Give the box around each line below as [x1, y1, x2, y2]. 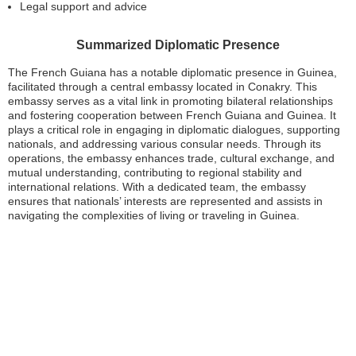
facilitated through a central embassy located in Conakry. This [8, 80, 317, 93]
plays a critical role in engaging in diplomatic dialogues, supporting [8, 123, 340, 136]
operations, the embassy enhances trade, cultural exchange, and [8, 152, 335, 164]
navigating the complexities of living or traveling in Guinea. [8, 209, 300, 222]
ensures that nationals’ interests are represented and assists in [8, 195, 323, 207]
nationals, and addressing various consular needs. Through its [8, 137, 321, 150]
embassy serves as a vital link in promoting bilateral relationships [8, 95, 333, 107]
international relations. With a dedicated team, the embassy [8, 180, 306, 193]
